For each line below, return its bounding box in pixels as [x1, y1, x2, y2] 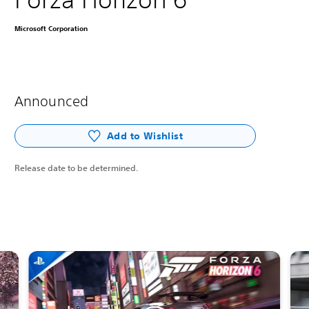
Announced [14, 93, 88, 110]
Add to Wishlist [107, 129, 183, 142]
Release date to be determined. [14, 162, 139, 174]
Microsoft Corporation [14, 23, 88, 34]
